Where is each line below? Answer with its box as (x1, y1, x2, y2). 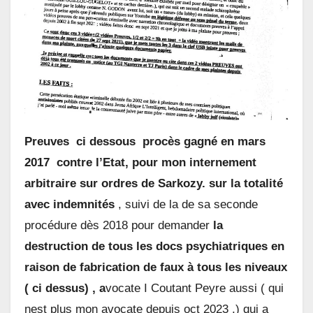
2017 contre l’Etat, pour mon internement (24, 156, 256, 170)
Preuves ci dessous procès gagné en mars (24, 135, 265, 149)
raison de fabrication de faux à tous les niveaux (24, 261, 287, 275)
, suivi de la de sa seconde (118, 198, 258, 212)
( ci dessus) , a (24, 282, 105, 296)
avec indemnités (24, 198, 118, 212)
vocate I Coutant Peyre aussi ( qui (105, 282, 284, 296)
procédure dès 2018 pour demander (24, 219, 213, 233)
